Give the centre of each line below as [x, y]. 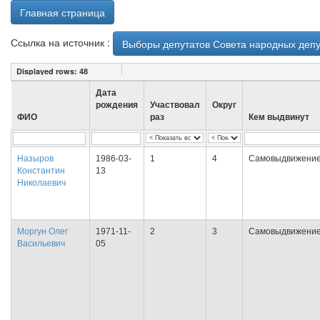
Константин [41, 171]
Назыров [35, 159]
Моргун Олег [42, 231]
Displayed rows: [48, 71]
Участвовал [175, 105]
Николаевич [41, 183]
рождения [117, 105]
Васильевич [41, 244]
